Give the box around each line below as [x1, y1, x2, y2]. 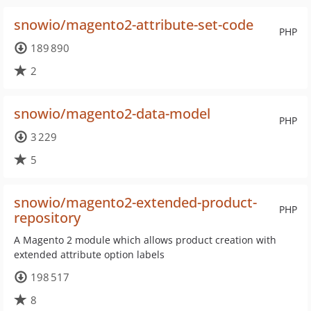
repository [14, 208, 81, 227]
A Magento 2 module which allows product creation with [14, 233, 276, 246]
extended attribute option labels [14, 248, 165, 261]
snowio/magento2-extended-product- [14, 193, 257, 212]
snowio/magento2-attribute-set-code [14, 15, 253, 34]
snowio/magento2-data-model [14, 104, 210, 123]
